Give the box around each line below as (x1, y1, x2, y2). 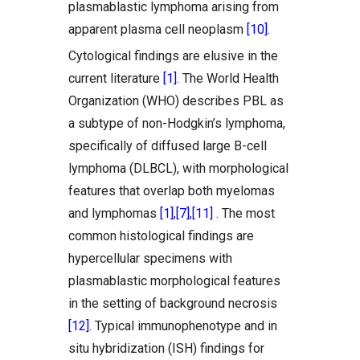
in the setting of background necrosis (68, 296, 277, 311)
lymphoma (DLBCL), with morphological (68, 161, 288, 176)
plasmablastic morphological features (68, 273, 280, 288)
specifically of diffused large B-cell (68, 138, 267, 153)
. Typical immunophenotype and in (89, 318, 277, 333)
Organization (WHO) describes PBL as (68, 93, 284, 108)
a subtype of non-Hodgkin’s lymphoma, (68, 116, 285, 131)
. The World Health (177, 71, 279, 86)
